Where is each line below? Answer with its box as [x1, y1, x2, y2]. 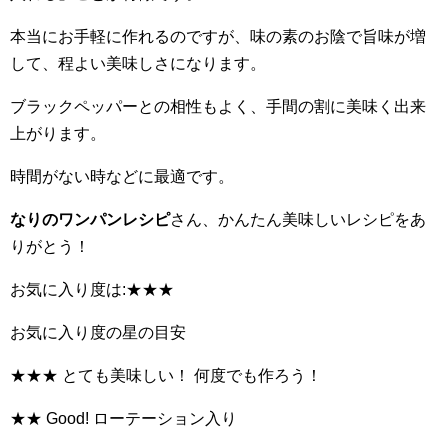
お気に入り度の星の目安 [10, 323, 186, 341]
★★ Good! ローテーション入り [10, 409, 237, 427]
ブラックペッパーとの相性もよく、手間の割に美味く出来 [10, 97, 426, 115]
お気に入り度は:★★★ [10, 280, 174, 298]
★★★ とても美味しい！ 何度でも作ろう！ [10, 366, 322, 384]
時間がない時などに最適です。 [10, 167, 234, 185]
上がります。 [10, 124, 106, 142]
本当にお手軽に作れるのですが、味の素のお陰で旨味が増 [10, 27, 426, 45]
